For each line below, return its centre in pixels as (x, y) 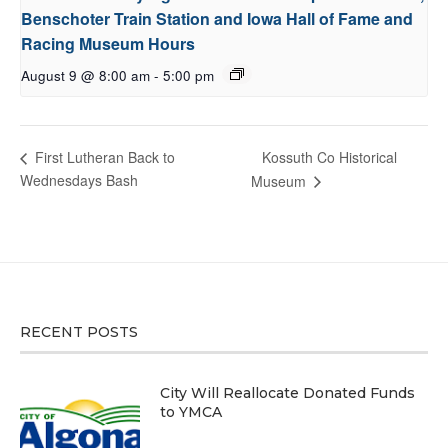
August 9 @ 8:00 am (85, 75)
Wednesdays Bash (79, 179)
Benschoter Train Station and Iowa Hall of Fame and (217, 18)
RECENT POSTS (79, 332)
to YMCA (191, 412)
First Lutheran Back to (103, 157)
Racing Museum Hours (108, 43)
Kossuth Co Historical (330, 156)
